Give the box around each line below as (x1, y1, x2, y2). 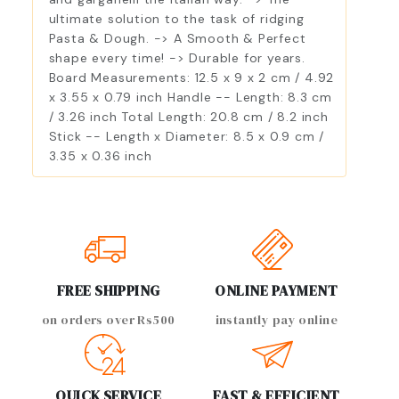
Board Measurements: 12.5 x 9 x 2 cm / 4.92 (48, 69, 335, 86)
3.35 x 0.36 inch (48, 148, 152, 165)
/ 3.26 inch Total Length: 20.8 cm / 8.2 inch (48, 109, 329, 126)
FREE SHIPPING (56, 281, 160, 301)
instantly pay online (215, 311, 338, 330)
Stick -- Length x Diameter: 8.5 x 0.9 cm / (48, 128, 325, 145)
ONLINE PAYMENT (215, 281, 338, 301)
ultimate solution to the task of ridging (48, 11, 305, 28)
